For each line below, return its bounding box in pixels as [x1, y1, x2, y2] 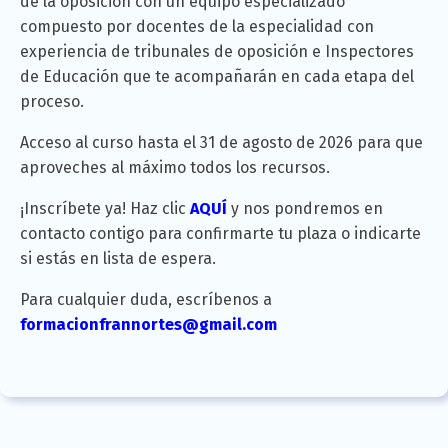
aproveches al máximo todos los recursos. [20, 158, 330, 178]
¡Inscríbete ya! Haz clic [20, 199, 190, 219]
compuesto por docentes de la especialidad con [20, 17, 374, 37]
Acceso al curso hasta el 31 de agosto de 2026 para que [20, 133, 423, 153]
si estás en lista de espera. [20, 249, 216, 269]
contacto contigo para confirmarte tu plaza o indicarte [20, 224, 421, 244]
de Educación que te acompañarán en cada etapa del [20, 67, 414, 87]
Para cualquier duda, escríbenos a [20, 290, 272, 310]
